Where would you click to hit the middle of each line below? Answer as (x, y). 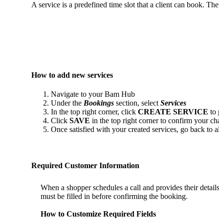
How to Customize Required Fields (99, 214)
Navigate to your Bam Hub (93, 94)
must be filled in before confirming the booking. (114, 196)
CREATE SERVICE (173, 112)
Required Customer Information (85, 165)
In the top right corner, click (94, 112)
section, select (137, 103)
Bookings (99, 103)
